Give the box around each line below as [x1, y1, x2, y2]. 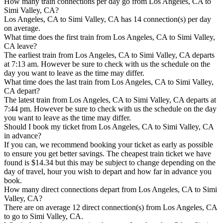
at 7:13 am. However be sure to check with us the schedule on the [4, 60, 210, 69]
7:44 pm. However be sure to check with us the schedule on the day [4, 105, 217, 113]
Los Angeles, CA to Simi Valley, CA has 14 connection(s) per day [4, 15, 211, 24]
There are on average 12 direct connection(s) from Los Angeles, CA [4, 203, 217, 212]
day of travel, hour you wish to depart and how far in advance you [4, 167, 212, 176]
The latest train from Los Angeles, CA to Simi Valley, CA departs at [4, 96, 216, 105]
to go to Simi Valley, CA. [4, 212, 83, 221]
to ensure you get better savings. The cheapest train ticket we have [4, 149, 211, 158]
